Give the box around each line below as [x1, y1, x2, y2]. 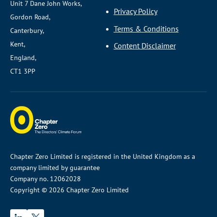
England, [10, 53, 36, 62]
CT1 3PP [10, 67, 35, 76]
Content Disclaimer [113, 41, 176, 51]
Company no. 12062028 [10, 174, 81, 183]
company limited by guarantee [10, 163, 100, 172]
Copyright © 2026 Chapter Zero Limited [10, 185, 129, 194]
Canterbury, [10, 26, 44, 35]
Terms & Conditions [113, 23, 179, 33]
